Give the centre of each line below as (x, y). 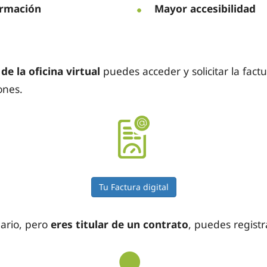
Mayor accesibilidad (205, 9)
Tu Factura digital (133, 187)
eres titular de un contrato (119, 224)
